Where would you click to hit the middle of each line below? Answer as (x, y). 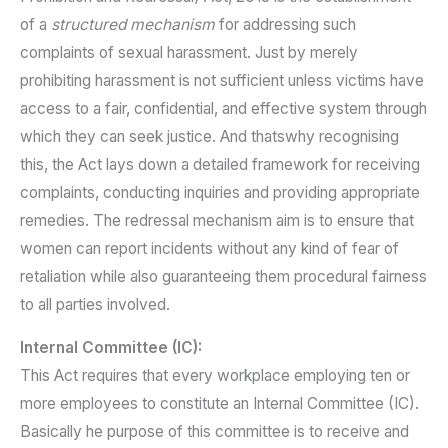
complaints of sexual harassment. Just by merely (189, 52)
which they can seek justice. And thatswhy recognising (209, 136)
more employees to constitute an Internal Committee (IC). (219, 404)
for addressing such (285, 24)
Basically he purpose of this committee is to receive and (214, 432)
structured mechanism (133, 24)
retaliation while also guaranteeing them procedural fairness (223, 276)
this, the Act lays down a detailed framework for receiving (220, 164)
